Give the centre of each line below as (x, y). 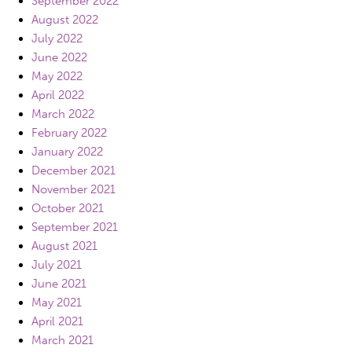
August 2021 (64, 246)
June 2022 (59, 57)
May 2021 (57, 302)
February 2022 (69, 132)
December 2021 (73, 170)
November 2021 (73, 189)
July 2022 (57, 38)
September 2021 (75, 227)
